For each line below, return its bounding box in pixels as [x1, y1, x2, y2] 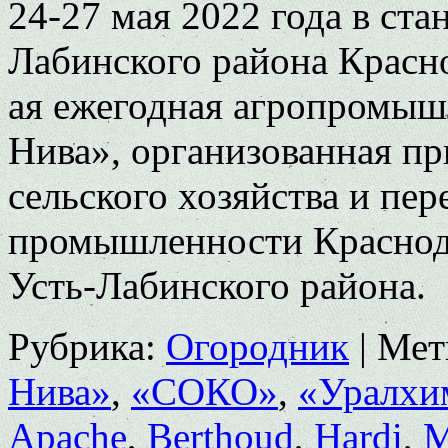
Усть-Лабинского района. [8, 263, 426, 307]
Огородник [166, 324, 349, 368]
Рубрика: [8, 324, 156, 368]
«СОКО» [131, 369, 278, 413]
